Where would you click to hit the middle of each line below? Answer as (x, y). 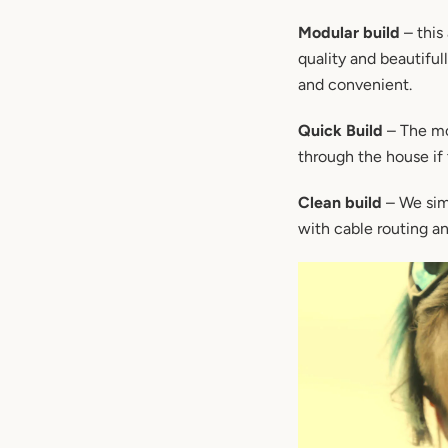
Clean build (340, 202)
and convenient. (355, 84)
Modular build (349, 32)
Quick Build (340, 130)
